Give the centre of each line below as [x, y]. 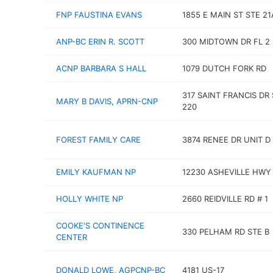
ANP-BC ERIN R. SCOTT [100, 41]
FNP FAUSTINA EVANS [99, 15]
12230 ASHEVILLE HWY [226, 172]
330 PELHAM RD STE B [225, 231]
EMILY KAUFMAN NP [96, 172]
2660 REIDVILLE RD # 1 [225, 199]
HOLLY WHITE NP [90, 199]
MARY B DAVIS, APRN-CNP [107, 101]
